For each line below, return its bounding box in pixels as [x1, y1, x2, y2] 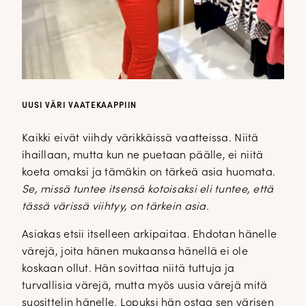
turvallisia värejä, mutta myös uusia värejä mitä [22, 281, 268, 292]
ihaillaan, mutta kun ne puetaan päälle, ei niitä [22, 150, 264, 162]
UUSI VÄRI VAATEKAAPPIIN [22, 102, 137, 111]
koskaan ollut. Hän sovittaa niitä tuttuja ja [22, 264, 235, 275]
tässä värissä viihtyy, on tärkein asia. [22, 201, 209, 213]
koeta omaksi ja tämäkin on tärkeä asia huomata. [22, 167, 276, 179]
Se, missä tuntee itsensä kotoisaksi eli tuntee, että [22, 184, 274, 196]
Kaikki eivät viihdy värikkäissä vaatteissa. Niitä [22, 133, 259, 145]
